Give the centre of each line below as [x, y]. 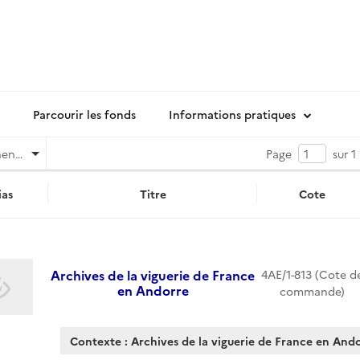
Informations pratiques [232, 114]
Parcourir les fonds [84, 114]
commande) [312, 291]
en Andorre [153, 290]
